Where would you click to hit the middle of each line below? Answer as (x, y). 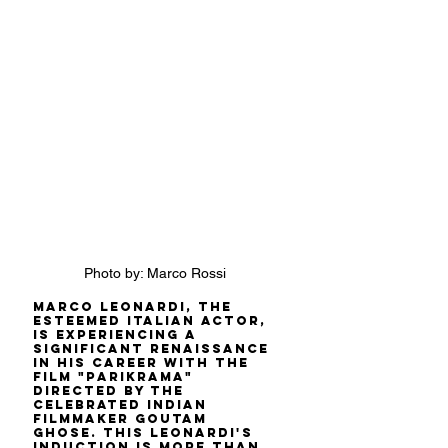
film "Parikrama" (116, 376)
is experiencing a (117, 334)
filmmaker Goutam (123, 418)
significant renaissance (154, 348)
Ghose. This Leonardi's (146, 432)
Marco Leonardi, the (135, 306)
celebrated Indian (123, 404)
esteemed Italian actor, (152, 320)
